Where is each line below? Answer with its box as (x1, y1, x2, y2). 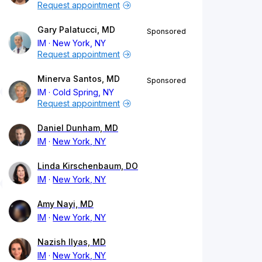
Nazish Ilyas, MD (37, 237, 106, 247)
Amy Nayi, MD (37, 199, 94, 209)
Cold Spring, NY (53, 87, 115, 98)
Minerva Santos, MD (37, 74, 120, 84)
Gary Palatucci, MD (37, 25, 115, 35)
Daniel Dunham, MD (37, 123, 118, 133)
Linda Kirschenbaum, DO (37, 161, 138, 171)
